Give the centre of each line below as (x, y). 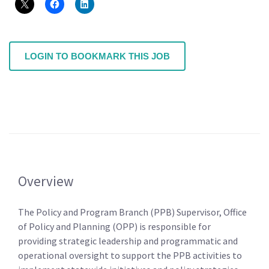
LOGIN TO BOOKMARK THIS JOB (97, 56)
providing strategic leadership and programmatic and (128, 241)
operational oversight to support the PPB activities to (130, 255)
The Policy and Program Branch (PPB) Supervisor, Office (132, 212)
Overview (46, 181)
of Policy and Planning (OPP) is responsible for (114, 227)
